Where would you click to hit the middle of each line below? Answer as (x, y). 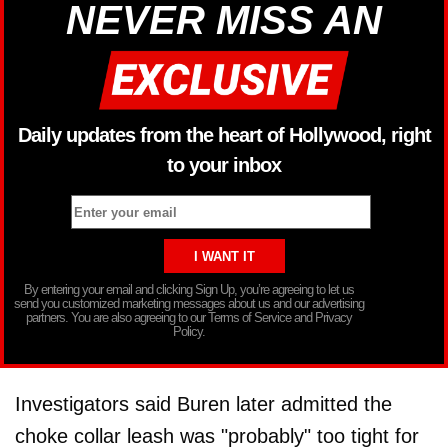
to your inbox (224, 164)
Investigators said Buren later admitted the (203, 404)
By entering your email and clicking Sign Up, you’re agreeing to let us (189, 290)
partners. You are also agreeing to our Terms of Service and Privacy (189, 318)
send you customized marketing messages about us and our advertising (189, 304)
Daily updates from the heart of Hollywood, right (224, 134)
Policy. (189, 332)
